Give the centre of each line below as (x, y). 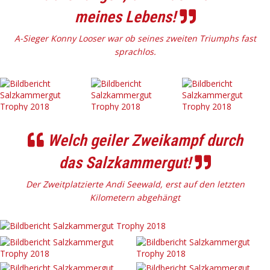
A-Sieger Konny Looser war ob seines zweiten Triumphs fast (135, 39)
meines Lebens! (127, 17)
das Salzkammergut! (127, 163)
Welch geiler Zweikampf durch (143, 140)
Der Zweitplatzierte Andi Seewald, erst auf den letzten (135, 184)
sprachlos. (135, 52)
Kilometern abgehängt (135, 198)
